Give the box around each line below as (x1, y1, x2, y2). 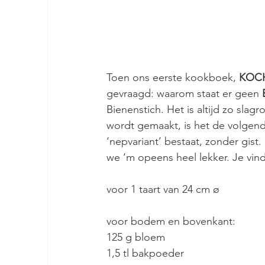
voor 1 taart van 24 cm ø (106, 183, 219, 196)
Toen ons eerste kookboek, (106, 71, 239, 85)
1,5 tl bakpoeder (106, 247, 184, 260)
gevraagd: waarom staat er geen (106, 87, 262, 101)
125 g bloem (106, 231, 165, 244)
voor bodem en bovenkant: (106, 215, 235, 228)
